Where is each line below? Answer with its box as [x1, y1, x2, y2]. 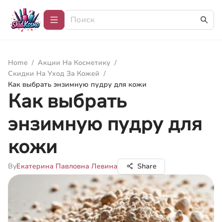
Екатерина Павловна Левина [16, 162, 117, 171]
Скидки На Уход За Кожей [8, 69, 100, 78]
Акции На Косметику [38, 58, 111, 67]
